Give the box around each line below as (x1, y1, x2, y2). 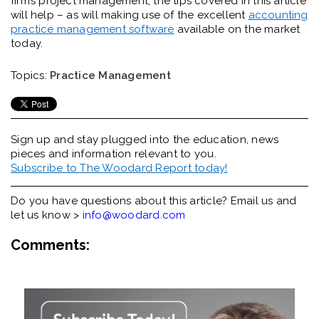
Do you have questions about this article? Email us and (11, 194, 297, 208)
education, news (192, 133, 279, 147)
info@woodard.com (82, 209, 186, 222)
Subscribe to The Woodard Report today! (11, 162, 228, 175)
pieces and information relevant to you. (11, 147, 216, 161)
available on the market (174, 23, 300, 36)
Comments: (11, 236, 90, 254)
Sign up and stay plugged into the (11, 133, 193, 147)
